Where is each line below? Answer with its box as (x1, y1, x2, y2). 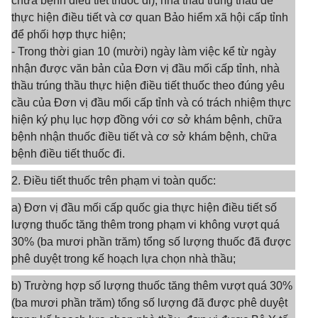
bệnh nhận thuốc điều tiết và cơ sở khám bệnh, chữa (11, 131, 277, 143)
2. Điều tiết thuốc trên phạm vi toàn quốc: (11, 175, 216, 187)
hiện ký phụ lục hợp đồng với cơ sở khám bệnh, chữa (11, 114, 282, 126)
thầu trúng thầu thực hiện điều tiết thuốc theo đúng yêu (11, 79, 285, 92)
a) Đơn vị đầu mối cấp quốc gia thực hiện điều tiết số (11, 202, 277, 214)
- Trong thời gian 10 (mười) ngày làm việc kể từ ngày (11, 45, 276, 57)
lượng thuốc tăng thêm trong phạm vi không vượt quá (11, 219, 280, 231)
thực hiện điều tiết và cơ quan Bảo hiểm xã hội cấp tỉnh (11, 11, 288, 23)
